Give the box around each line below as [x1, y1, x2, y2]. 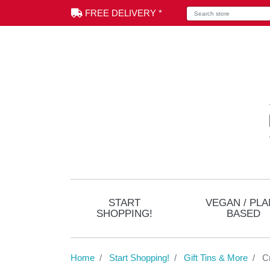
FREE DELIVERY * [83, 7, 162, 18]
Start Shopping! [109, 252, 169, 263]
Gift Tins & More [184, 252, 248, 263]
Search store [162, 4, 212, 14]
